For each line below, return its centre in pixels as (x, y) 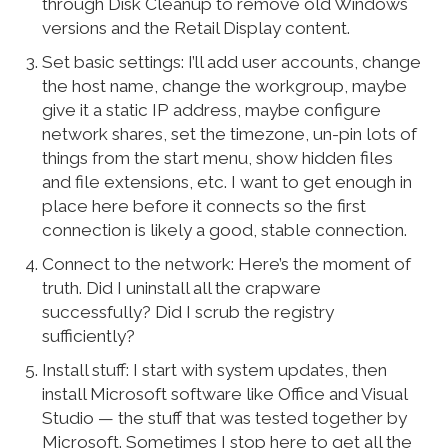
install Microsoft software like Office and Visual (225, 394)
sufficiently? (89, 336)
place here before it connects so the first (204, 206)
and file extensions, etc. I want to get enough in (227, 182)
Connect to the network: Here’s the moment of (227, 264)
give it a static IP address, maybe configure (212, 110)
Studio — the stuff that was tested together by (225, 418)
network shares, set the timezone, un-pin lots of (230, 134)
